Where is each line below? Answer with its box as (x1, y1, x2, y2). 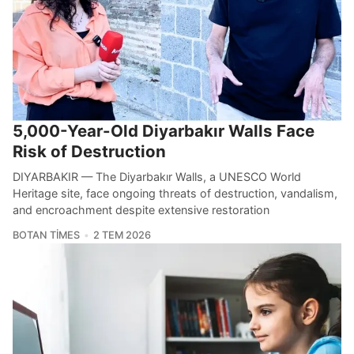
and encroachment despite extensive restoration (13, 202, 269, 217)
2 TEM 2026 (92, 228, 151, 241)
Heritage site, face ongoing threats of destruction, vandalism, (13, 186, 337, 200)
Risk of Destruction (13, 141, 166, 161)
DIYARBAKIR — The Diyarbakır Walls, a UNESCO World (13, 169, 301, 183)
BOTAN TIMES (13, 228, 80, 241)
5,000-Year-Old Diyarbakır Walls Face (13, 120, 314, 141)
